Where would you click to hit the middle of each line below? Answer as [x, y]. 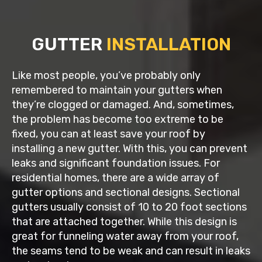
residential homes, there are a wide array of [116, 177]
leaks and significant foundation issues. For [116, 163]
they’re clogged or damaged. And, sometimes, [123, 104]
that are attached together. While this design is [124, 221]
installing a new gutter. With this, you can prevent [130, 148]
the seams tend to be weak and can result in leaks [131, 251]
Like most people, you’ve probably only [106, 75]
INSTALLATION [168, 44]
